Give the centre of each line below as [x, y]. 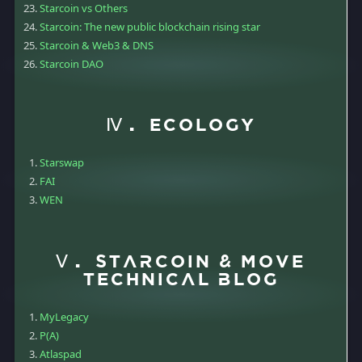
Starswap [62, 163]
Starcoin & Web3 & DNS [97, 46]
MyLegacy [64, 316]
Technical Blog [181, 280]
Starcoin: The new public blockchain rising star [150, 27]
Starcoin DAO [72, 64]
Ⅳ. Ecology [181, 127]
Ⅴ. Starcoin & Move [181, 263]
